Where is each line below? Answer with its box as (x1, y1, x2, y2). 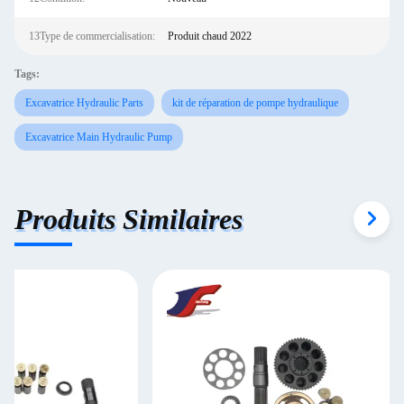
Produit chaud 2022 (167, 30, 252, 42)
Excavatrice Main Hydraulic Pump (25, 131, 172, 143)
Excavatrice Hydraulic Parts (25, 96, 143, 109)
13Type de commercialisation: (29, 30, 155, 42)
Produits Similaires (14, 202, 243, 235)
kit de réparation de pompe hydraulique (172, 96, 338, 109)
